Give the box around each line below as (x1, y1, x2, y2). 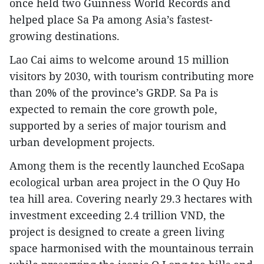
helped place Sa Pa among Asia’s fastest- (9, 12, 213, 27)
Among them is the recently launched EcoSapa (9, 159, 245, 173)
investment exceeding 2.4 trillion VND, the (9, 208, 225, 222)
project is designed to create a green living (9, 225, 225, 239)
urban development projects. (9, 135, 155, 149)
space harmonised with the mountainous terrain (9, 241, 254, 255)
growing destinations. (9, 29, 120, 43)
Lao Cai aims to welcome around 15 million (9, 52, 229, 67)
